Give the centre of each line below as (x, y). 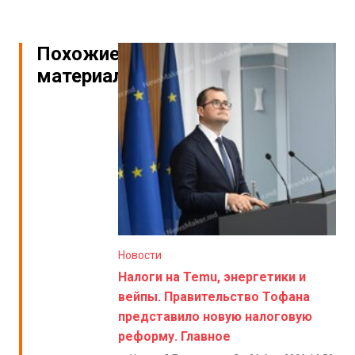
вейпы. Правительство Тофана (214, 296)
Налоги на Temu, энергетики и (212, 277)
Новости (140, 255)
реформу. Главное (175, 336)
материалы (88, 76)
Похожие (78, 53)
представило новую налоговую (216, 316)
